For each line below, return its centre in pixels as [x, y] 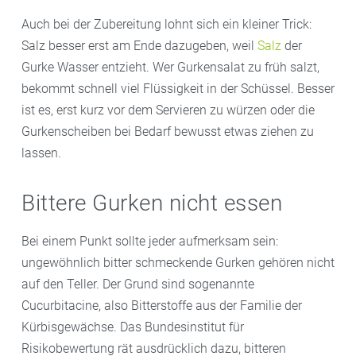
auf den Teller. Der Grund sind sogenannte [138, 284]
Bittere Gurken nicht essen [152, 203]
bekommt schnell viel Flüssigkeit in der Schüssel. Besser [178, 88]
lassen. [41, 153]
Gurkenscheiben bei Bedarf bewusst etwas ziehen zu [168, 131]
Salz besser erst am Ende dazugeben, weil [139, 45]
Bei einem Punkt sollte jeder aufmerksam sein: [150, 241]
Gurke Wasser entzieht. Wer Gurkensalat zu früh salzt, [170, 67]
